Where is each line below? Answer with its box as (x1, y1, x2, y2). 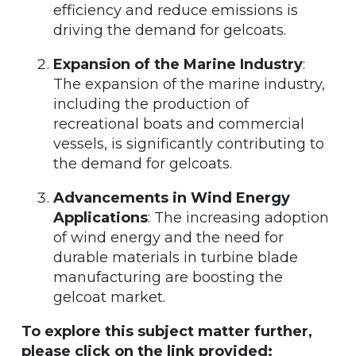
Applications (53, 208, 148, 226)
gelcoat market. (53, 288, 165, 306)
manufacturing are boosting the (53, 268, 283, 286)
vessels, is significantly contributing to (53, 134, 324, 153)
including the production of (53, 95, 249, 113)
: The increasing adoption (148, 208, 329, 226)
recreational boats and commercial (53, 114, 304, 133)
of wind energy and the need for (53, 228, 284, 246)
